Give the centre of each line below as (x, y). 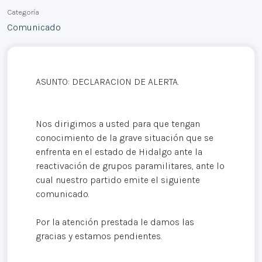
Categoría (23, 12)
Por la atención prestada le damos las (115, 222)
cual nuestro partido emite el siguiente (118, 180)
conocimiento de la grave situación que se (125, 138)
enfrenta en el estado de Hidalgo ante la (119, 152)
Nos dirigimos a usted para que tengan (118, 124)
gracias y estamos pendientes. (99, 236)
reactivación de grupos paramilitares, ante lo (130, 166)
